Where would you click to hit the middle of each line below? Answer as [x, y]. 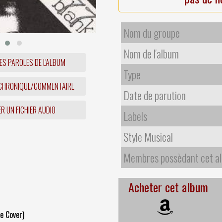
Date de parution [155, 95]
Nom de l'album [151, 53]
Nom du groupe [152, 32]
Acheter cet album [168, 187]
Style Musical [148, 137]
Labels [135, 116]
